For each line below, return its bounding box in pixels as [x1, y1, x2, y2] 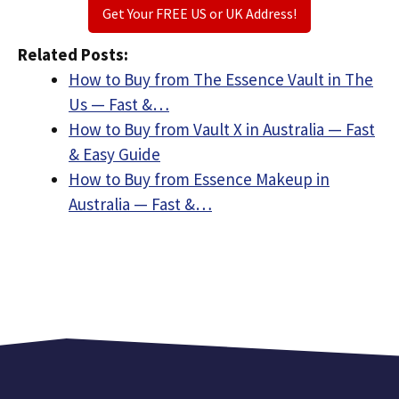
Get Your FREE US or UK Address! [102, 4, 297, 22]
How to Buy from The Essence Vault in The [69, 69, 373, 90]
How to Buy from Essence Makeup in [69, 168, 330, 190]
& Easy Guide [69, 143, 160, 165]
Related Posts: [18, 44, 128, 65]
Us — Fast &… [69, 94, 169, 115]
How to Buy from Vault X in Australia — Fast [69, 118, 375, 140]
